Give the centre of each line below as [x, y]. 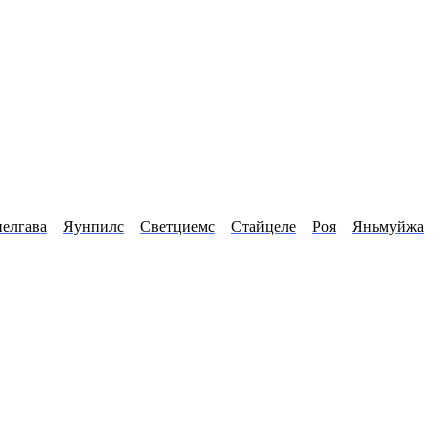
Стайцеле [263, 227]
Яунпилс [93, 227]
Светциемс [177, 227]
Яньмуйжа [388, 227]
